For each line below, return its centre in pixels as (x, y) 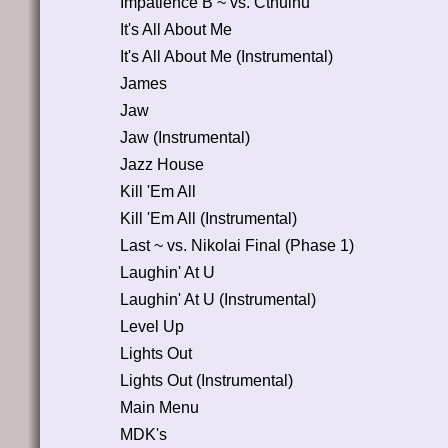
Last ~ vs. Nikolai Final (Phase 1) (236, 245)
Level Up (151, 326)
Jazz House (161, 164)
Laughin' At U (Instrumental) (217, 299)
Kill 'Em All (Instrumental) (208, 218)
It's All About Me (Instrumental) (226, 56)
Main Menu (159, 407)
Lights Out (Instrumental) (206, 380)
